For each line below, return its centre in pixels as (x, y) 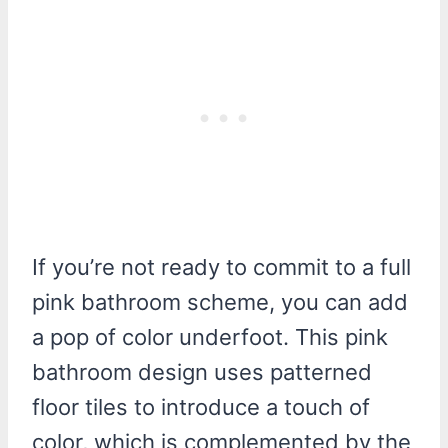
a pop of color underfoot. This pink (210, 336)
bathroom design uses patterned (202, 371)
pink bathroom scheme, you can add (220, 301)
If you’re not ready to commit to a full (221, 266)
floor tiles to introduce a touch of (201, 406)
